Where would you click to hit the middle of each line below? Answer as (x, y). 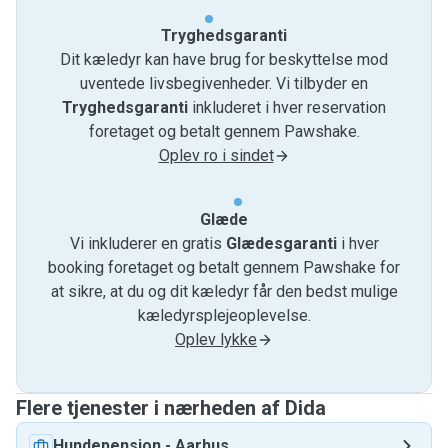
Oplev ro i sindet (216, 155)
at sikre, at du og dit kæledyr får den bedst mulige (224, 291)
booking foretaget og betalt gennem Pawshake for (224, 267)
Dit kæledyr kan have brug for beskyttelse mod (224, 59)
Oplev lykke (216, 339)
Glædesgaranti (281, 243)
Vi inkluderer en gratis (147, 243)
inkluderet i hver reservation (287, 107)
